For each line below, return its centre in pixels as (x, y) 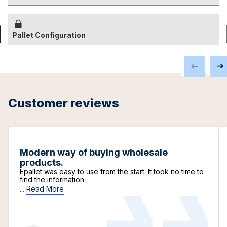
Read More (45, 189)
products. (42, 162)
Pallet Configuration (49, 35)
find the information (52, 180)
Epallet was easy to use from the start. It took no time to (112, 172)
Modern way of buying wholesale (94, 152)
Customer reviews (64, 103)
